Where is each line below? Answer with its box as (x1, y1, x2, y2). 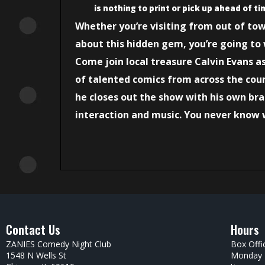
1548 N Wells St (6, 250, 66, 261)
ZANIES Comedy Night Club (6, 238, 111, 250)
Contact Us (6, 221, 60, 239)
